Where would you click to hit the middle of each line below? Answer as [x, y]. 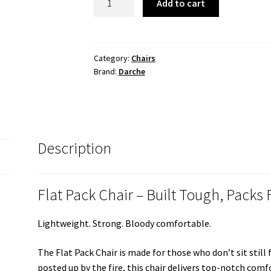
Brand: [106, 72]
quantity [110, 42]
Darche [132, 72]
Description [75, 149]
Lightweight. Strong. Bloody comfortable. [125, 224]
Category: [112, 58]
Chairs [143, 58]
